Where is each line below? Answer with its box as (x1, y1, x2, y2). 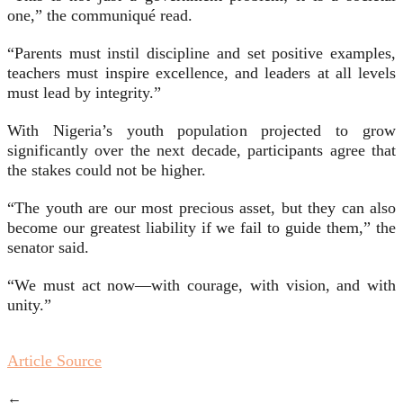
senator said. (7, 238, 89, 257)
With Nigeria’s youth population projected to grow (7, 121, 396, 140)
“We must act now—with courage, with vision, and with (7, 276, 396, 295)
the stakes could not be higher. (7, 161, 206, 180)
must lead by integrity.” (7, 84, 161, 103)
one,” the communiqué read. (7, 6, 193, 25)
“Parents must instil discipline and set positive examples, (7, 44, 396, 63)
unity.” (7, 296, 51, 315)
